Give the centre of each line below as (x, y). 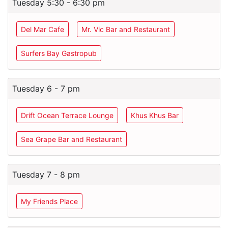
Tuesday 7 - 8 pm (46, 175)
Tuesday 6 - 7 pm (46, 89)
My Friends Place (49, 201)
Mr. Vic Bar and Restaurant (126, 29)
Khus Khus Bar (155, 115)
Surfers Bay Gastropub (59, 53)
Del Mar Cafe (42, 29)
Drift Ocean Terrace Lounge (67, 115)
